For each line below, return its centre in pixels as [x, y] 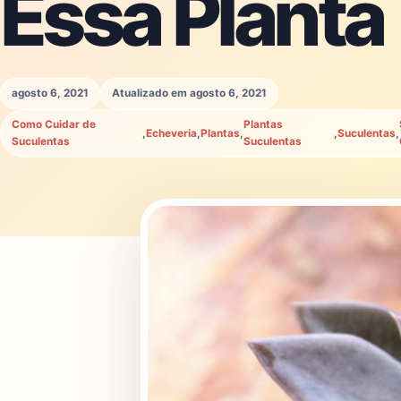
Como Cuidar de [54, 124]
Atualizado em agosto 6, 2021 [189, 93]
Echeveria [172, 133]
